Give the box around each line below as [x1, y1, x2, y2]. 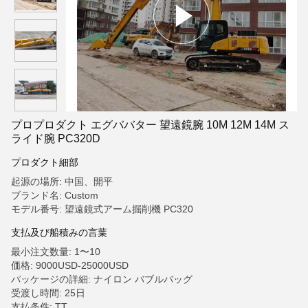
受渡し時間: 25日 [11, 287, 85, 298]
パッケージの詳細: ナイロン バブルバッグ [11, 274, 192, 285]
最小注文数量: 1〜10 [11, 246, 100, 257]
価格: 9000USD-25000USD [11, 260, 129, 271]
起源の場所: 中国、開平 [11, 176, 113, 187]
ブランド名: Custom [11, 190, 98, 201]
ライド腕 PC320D [11, 133, 100, 144]
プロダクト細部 [11, 157, 78, 168]
